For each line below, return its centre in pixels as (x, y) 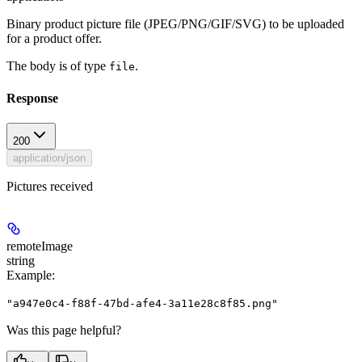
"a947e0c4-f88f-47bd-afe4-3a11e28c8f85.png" (142, 303)
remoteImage (40, 246)
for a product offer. (54, 39)
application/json (49, 158)
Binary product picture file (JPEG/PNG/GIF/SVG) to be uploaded (175, 24)
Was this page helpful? (64, 330)
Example (29, 275)
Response (32, 98)
